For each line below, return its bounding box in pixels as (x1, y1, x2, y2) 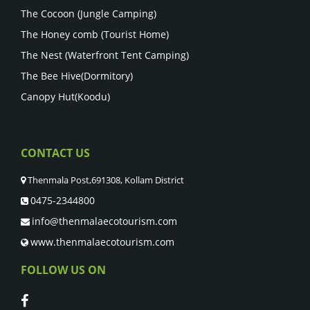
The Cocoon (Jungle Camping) (21, 6, 156, 20)
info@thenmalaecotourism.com (32, 214, 177, 228)
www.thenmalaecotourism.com (30, 235, 174, 248)
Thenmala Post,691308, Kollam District (26, 173, 184, 186)
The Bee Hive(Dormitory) (21, 69, 133, 82)
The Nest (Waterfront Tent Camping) (21, 48, 189, 62)
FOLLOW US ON (21, 262, 106, 277)
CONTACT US (21, 145, 90, 161)
